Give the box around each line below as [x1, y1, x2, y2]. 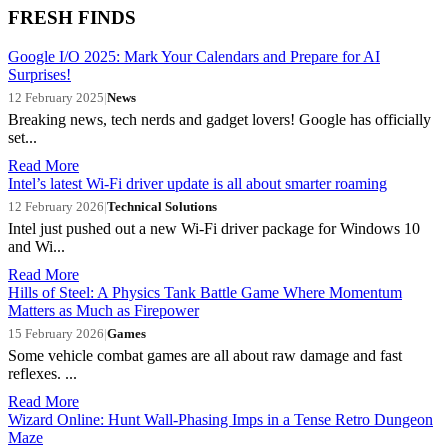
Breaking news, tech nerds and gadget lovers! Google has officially [8, 110, 431, 128]
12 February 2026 [8, 198, 104, 214]
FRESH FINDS [8, 7, 136, 29]
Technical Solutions [107, 198, 217, 214]
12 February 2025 [8, 89, 104, 105]
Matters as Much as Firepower [8, 301, 199, 319]
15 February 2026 [8, 325, 104, 341]
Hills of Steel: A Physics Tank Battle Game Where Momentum [8, 283, 402, 301]
